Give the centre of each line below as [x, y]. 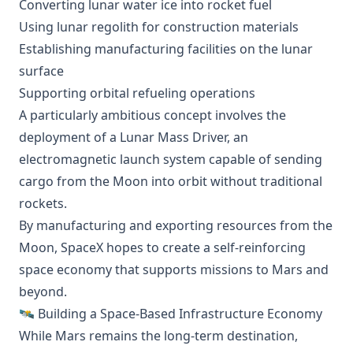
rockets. [43, 203]
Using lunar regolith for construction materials [159, 27]
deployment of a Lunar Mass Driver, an [134, 137]
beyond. [43, 292]
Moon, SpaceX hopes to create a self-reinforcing [162, 247]
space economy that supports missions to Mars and [174, 269]
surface [41, 71]
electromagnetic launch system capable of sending [171, 159]
